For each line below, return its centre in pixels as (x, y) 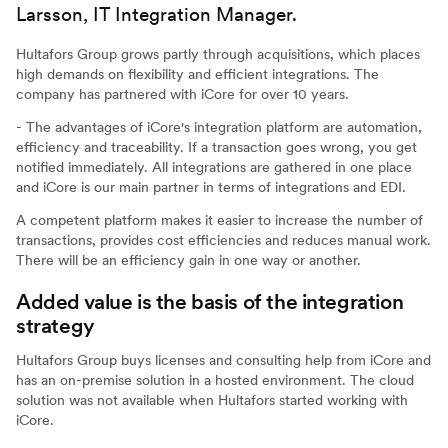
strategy (56, 325)
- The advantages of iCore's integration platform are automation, (219, 126)
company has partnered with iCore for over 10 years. (182, 93)
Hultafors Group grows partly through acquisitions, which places (218, 53)
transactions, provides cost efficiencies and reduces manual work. (223, 239)
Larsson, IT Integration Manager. (158, 14)
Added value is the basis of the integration (210, 301)
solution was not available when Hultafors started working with (212, 399)
